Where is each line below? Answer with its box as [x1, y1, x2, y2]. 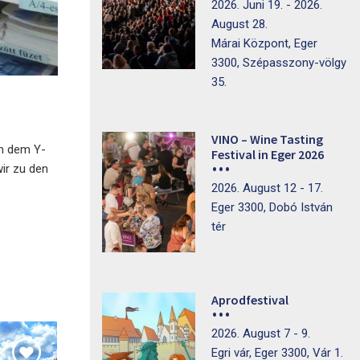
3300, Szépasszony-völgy [211, 55, 346, 70]
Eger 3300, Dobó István [211, 200, 333, 215]
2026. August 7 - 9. [211, 326, 310, 341]
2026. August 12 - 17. [211, 181, 323, 195]
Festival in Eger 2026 [211, 146, 324, 162]
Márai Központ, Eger [211, 36, 317, 51]
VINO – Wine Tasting [211, 131, 323, 147]
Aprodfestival [211, 292, 288, 308]
